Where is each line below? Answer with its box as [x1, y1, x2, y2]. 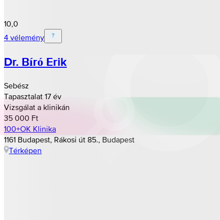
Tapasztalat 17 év [4, 91, 61, 101]
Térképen [9, 145, 42, 155]
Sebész [4, 81, 29, 90]
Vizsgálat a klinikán [4, 102, 70, 111]
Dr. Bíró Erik [4, 53, 67, 70]
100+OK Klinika [4, 124, 56, 133]
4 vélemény [4, 32, 44, 42]
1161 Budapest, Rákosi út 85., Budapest [4, 135, 135, 144]
